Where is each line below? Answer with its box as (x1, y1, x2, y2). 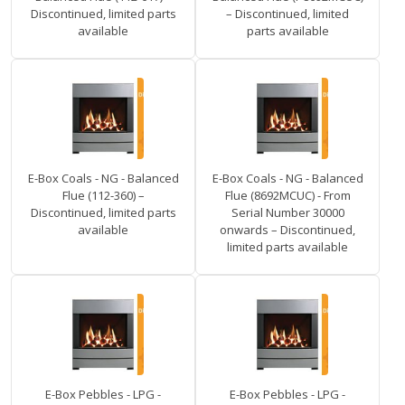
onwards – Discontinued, (220, 221, 355, 239)
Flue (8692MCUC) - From (224, 187, 351, 204)
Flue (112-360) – (61, 187, 145, 204)
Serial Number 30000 (231, 204, 344, 221)
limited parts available (227, 239, 348, 256)
